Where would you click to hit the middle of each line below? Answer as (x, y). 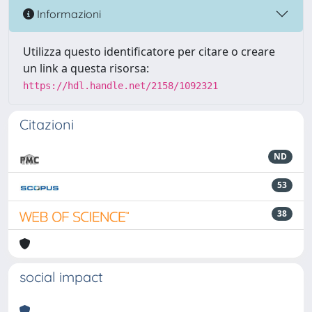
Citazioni (47, 124)
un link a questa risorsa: (86, 68)
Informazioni (68, 14)
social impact (61, 277)
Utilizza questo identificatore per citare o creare (149, 52)
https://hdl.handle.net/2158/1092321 (120, 86)
